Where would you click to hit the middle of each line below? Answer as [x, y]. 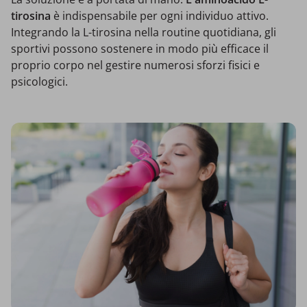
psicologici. [39, 81]
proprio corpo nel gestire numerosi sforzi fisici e [135, 65]
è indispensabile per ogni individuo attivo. [160, 15]
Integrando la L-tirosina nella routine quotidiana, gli [144, 32]
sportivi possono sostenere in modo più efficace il [140, 48]
